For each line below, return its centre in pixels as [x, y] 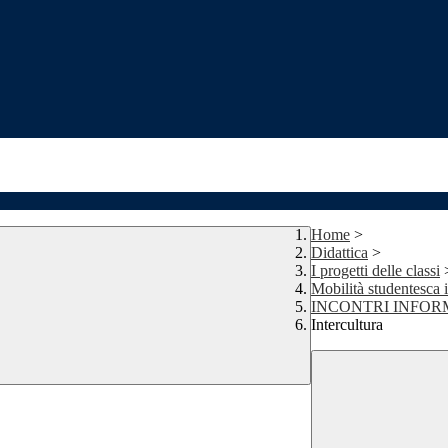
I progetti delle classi [375, 271]
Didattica [339, 253]
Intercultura [347, 325]
